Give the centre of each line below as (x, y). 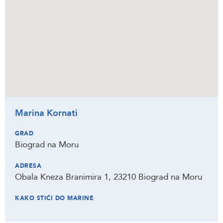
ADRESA (28, 166)
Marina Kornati (46, 113)
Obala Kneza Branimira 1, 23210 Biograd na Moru (109, 177)
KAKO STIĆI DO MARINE (54, 198)
